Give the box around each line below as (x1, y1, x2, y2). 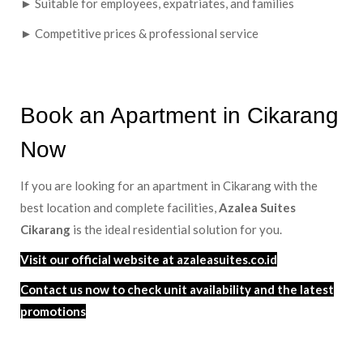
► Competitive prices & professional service (20, 26, 258, 41)
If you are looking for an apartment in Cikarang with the (20, 178, 318, 194)
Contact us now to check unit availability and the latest (20, 282, 334, 297)
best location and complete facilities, (20, 200, 219, 216)
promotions (20, 304, 86, 319)
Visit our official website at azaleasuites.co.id (20, 252, 277, 267)
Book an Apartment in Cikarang (20, 103, 339, 129)
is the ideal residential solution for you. (70, 222, 282, 237)
